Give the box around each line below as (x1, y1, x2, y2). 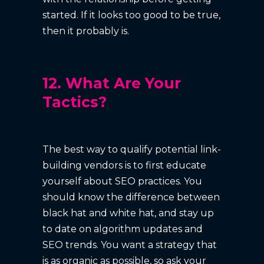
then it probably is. (42, 25, 130, 37)
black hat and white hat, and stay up (42, 207, 214, 219)
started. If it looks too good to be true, (42, 9, 221, 21)
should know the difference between (42, 191, 220, 203)
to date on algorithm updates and (42, 223, 203, 235)
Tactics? (42, 93, 107, 111)
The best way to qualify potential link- (42, 143, 222, 155)
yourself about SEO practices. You (42, 175, 203, 187)
